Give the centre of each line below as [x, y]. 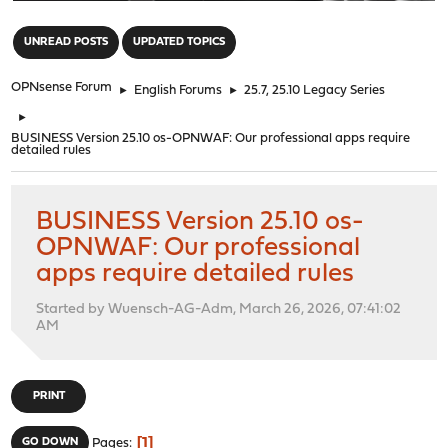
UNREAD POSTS [66, 42]
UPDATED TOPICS [179, 42]
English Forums [178, 90]
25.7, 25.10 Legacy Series [315, 90]
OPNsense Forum [62, 87]
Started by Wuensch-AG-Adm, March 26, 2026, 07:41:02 [219, 309]
